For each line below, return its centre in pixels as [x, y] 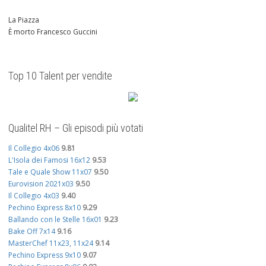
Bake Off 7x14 [32, 232]
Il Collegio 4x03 [34, 196]
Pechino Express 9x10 [45, 255]
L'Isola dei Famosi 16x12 [49, 160]
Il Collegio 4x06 [34, 148]
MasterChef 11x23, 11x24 [51, 243]
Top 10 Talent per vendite [60, 76]
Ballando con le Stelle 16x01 [55, 220]
